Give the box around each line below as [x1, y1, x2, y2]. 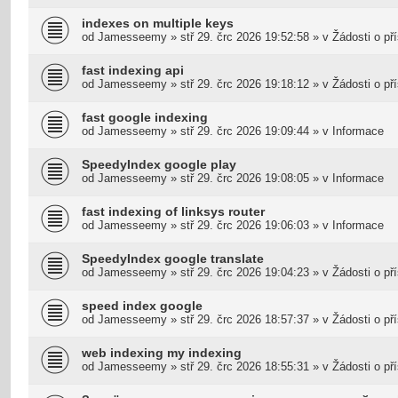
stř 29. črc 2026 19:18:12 [180, 76, 309, 91]
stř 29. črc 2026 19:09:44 [180, 123, 309, 138]
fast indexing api [82, 62, 184, 77]
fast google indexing [82, 109, 208, 124]
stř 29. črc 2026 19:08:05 [180, 171, 309, 185]
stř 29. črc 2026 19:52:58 [180, 29, 309, 44]
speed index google [82, 298, 203, 313]
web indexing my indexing [82, 345, 242, 360]
